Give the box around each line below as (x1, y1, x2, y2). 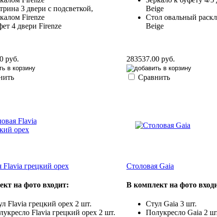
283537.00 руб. (126, 55, 175, 63)
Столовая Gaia (126, 161, 174, 170)
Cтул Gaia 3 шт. (146, 200, 197, 208)
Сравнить (138, 73, 170, 82)
